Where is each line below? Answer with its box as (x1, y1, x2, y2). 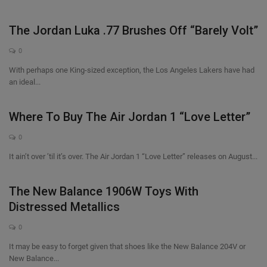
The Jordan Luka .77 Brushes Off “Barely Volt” (9, 23, 258, 38)
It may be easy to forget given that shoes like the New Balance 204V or (9, 242, 246, 251)
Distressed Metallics (9, 200, 120, 214)
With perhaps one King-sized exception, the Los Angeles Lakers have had (9, 66, 254, 74)
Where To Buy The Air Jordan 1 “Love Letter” (9, 110, 250, 124)
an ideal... (9, 77, 41, 86)
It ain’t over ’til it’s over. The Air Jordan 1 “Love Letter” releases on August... (9, 152, 257, 161)
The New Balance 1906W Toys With (9, 184, 198, 198)
